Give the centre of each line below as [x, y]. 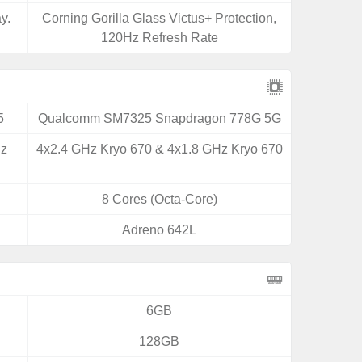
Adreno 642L [160, 230]
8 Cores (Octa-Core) [159, 199]
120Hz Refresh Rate [159, 38]
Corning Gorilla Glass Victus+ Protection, [160, 18]
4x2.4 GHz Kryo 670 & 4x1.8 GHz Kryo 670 [159, 149]
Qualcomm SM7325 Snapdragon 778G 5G [159, 118]
